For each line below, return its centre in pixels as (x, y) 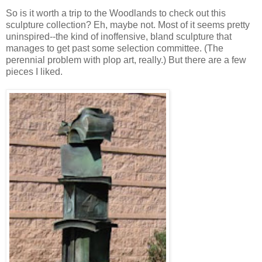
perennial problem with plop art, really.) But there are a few (126, 60)
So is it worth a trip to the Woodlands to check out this (116, 13)
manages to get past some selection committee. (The (115, 49)
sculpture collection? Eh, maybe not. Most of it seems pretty (128, 25)
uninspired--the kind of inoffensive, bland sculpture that (119, 37)
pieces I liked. (34, 72)
